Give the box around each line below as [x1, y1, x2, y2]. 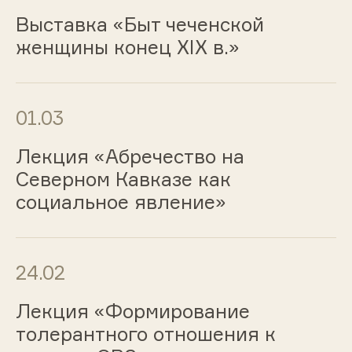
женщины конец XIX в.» [15, 35, 240, 60]
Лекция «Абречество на [15, 145, 244, 169]
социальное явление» [15, 190, 226, 214]
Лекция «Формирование [15, 299, 250, 323]
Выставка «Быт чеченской [15, 13, 264, 37]
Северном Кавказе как [15, 167, 231, 192]
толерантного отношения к [15, 321, 276, 346]
